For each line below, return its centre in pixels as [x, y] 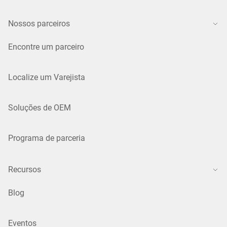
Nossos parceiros [39, 23]
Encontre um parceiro [46, 47]
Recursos [25, 169]
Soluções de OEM [40, 107]
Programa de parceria [47, 138]
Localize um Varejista [47, 77]
